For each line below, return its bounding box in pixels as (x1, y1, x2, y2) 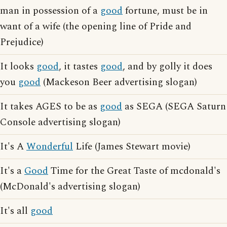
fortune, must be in (123, 4, 208, 19)
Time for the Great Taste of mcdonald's (48, 164, 220, 179)
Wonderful (26, 139, 73, 155)
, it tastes (59, 59, 100, 74)
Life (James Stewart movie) (73, 139, 191, 155)
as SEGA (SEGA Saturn (122, 99, 226, 115)
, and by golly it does (123, 59, 212, 74)
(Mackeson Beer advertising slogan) (41, 75, 197, 90)
